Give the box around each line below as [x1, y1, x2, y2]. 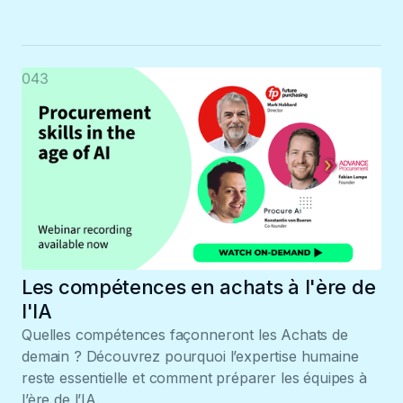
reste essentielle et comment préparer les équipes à [22, 368, 367, 387]
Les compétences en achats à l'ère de [22, 274, 376, 299]
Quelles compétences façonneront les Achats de [22, 325, 348, 344]
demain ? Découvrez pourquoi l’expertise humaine [22, 346, 359, 365]
